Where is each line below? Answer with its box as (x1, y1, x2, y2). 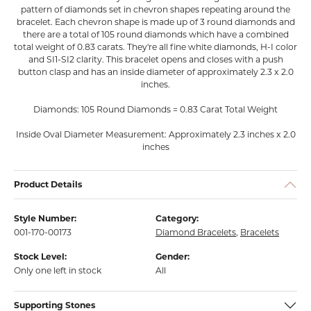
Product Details (14, 179, 83, 190)
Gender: (155, 251, 190, 262)
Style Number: (14, 213, 76, 224)
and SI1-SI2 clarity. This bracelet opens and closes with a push (28, 54, 283, 65)
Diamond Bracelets (155, 227, 236, 237)
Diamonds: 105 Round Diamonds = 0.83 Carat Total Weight (33, 104, 278, 115)
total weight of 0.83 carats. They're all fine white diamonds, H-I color (14, 42, 297, 52)
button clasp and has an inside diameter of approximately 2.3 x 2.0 (17, 67, 294, 77)
